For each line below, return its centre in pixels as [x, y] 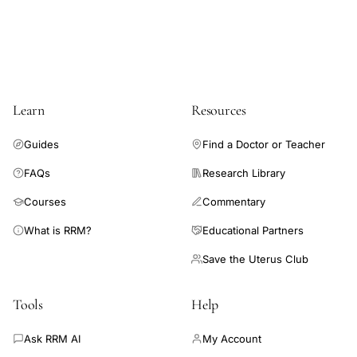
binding [35, 23]
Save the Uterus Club [255, 259]
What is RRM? [58, 231]
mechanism [47, 45]
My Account [232, 339]
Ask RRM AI [52, 339]
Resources [219, 110]
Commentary [234, 202]
